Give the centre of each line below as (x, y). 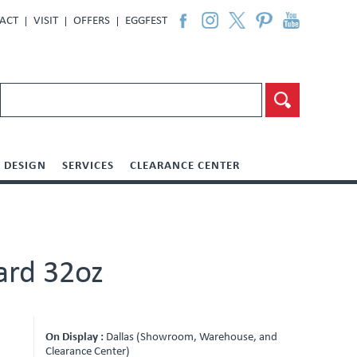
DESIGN (25, 166)
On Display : (75, 337)
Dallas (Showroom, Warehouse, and (191, 337)
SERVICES (88, 166)
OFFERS (92, 21)
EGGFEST (146, 21)
